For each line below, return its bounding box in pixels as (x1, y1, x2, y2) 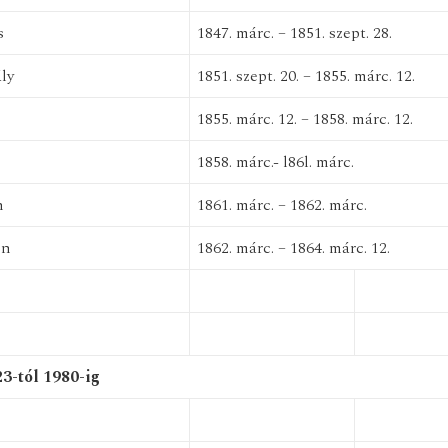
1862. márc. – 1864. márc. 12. (196, 236, 390, 260)
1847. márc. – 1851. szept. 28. (196, 21, 392, 45)
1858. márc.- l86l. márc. (196, 150, 354, 174)
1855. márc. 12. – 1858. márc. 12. (196, 107, 413, 131)
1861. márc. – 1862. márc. (196, 193, 367, 217)
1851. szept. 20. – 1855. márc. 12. (196, 64, 415, 88)
